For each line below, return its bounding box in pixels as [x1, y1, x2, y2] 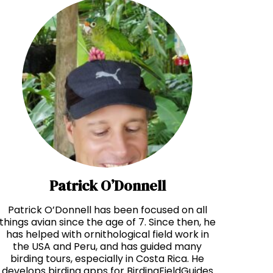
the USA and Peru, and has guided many [13, 239, 202, 254]
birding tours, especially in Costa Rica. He [10, 252, 204, 266]
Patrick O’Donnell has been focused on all [7, 203, 207, 218]
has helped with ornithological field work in [5, 227, 209, 242]
